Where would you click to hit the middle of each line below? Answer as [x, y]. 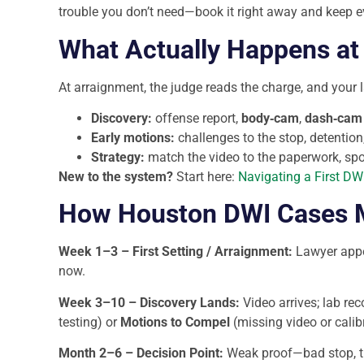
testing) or [89, 322]
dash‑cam [334, 118]
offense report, [197, 118]
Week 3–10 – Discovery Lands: [149, 302]
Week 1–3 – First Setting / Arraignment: [175, 252]
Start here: [204, 176]
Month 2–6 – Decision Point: [141, 353]
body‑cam [270, 118]
